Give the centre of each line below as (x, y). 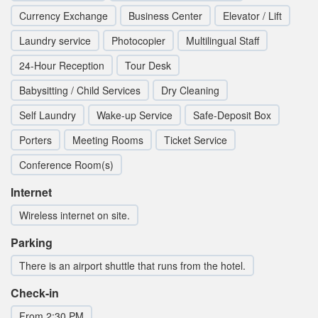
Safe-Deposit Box (232, 115)
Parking (32, 242)
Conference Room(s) (66, 164)
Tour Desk (148, 65)
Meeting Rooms (108, 139)
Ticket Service (196, 139)
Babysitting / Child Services (80, 90)
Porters (35, 139)
